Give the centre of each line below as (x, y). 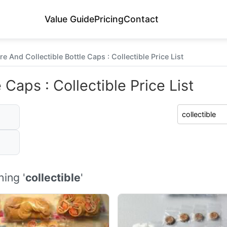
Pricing (109, 19)
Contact (141, 19)
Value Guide (69, 19)
